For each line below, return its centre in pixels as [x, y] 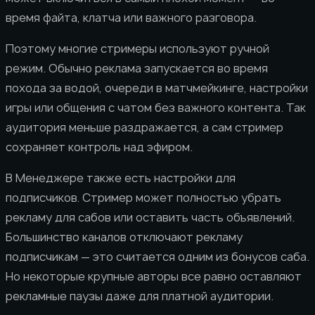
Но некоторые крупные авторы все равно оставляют [154, 276]
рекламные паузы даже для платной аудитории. [140, 296]
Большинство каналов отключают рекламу [124, 237]
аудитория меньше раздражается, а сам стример [144, 127]
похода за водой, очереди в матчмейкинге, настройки [157, 88]
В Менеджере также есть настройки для [121, 178]
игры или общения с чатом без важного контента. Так [156, 107]
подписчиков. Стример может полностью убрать [143, 197]
